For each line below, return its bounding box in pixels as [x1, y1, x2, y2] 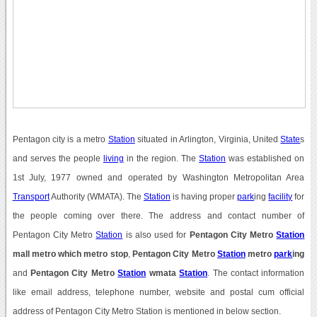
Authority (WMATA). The [49, 192, 144, 201]
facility [268, 192, 293, 201]
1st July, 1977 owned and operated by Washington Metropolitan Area [12, 173, 305, 182]
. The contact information [207, 268, 305, 277]
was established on [226, 154, 305, 163]
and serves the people [12, 154, 103, 163]
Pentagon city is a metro [12, 134, 108, 144]
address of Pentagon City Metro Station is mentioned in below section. [12, 306, 281, 316]
